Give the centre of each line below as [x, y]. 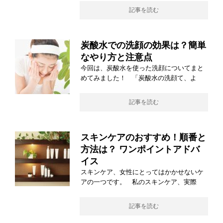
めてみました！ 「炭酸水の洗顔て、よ [139, 78]
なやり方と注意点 [116, 57]
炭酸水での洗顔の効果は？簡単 [143, 45]
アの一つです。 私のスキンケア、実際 [139, 182]
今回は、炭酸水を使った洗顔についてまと [142, 68]
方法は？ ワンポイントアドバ [140, 149]
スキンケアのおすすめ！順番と [143, 137]
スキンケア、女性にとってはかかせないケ [142, 172]
